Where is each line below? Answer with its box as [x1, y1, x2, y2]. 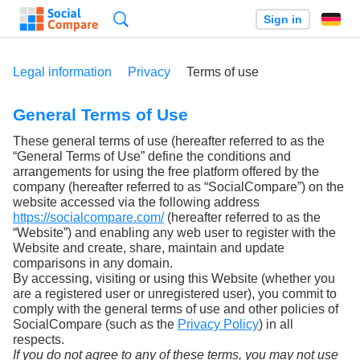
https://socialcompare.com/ [13, 211, 164, 225]
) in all [259, 317, 293, 332]
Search [129, 12, 167, 26]
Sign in [263, 13, 302, 26]
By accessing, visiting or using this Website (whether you [13, 272, 335, 286]
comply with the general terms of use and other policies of [13, 302, 338, 317]
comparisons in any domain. [13, 256, 173, 271]
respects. [13, 333, 64, 347]
